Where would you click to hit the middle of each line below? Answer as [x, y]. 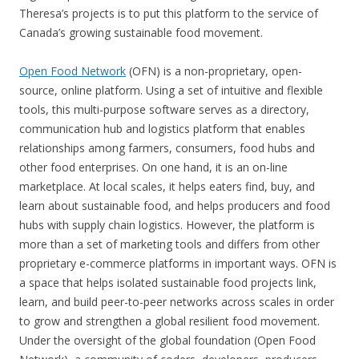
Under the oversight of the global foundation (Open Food [167, 340]
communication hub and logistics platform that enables [162, 129]
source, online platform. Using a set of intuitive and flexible [171, 90]
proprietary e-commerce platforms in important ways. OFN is [178, 263]
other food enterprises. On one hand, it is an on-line [153, 167]
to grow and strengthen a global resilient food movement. [169, 321]
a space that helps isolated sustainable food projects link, [168, 282]
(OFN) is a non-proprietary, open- [214, 71]
